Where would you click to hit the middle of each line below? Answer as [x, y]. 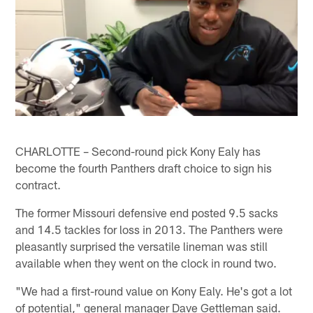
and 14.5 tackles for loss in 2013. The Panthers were [150, 229]
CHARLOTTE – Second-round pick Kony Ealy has [138, 151]
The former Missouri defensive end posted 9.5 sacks [147, 212]
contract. [38, 184]
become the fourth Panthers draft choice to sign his [144, 167]
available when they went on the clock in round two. [146, 262]
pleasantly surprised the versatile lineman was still [142, 246]
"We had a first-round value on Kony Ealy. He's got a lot [154, 290]
